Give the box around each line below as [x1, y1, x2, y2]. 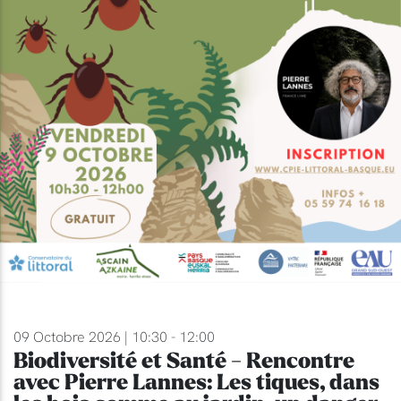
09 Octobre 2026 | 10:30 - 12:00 [13, 327, 215, 346]
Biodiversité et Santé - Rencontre [13, 346, 354, 376]
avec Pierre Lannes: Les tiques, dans [13, 367, 380, 397]
